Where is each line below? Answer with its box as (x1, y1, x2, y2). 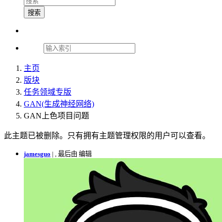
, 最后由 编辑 (55, 150, 92, 158)
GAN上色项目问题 (24, 111, 89, 120)
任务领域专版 (24, 87, 71, 96)
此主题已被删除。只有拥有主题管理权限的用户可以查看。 (4, 131, 210, 140)
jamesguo (24, 150, 51, 158)
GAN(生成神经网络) (24, 99, 94, 108)
